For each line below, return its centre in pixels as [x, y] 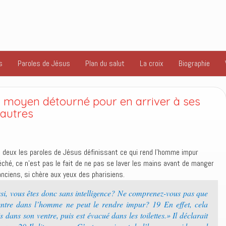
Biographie [194, 63]
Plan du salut [105, 63]
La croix [152, 63]
